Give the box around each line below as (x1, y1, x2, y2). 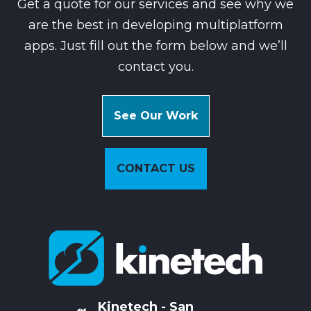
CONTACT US (116, 161, 195, 175)
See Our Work (113, 108, 198, 122)
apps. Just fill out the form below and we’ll (24, 37, 287, 53)
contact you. (117, 58, 194, 74)
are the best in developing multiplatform (28, 17, 283, 33)
